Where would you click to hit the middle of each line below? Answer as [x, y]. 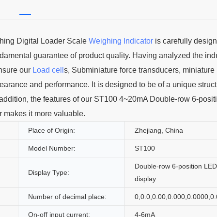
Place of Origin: [52, 130]
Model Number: [52, 148]
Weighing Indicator [121, 41]
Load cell [48, 70]
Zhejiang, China [159, 130]
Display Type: [49, 172]
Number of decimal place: [67, 196]
